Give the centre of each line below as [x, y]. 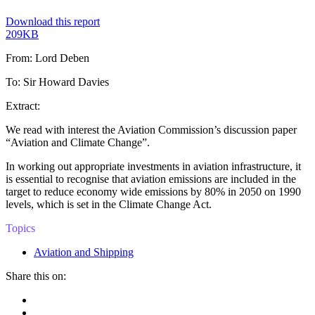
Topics [20, 228]
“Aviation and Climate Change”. [78, 142]
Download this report [53, 21]
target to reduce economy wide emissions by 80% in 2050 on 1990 [153, 191]
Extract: [23, 105]
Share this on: [36, 276]
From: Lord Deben [47, 58]
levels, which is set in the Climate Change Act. [109, 204]
